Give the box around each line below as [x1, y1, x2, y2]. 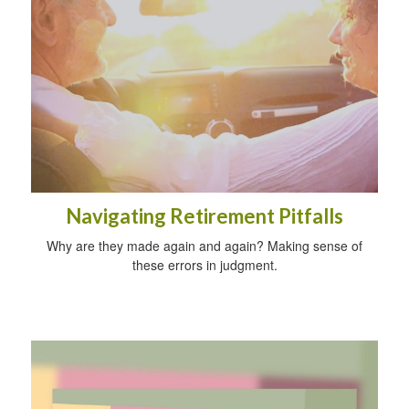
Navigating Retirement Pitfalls [66, 204, 343, 229]
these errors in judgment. [131, 256, 278, 275]
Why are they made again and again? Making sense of [47, 236, 362, 256]
